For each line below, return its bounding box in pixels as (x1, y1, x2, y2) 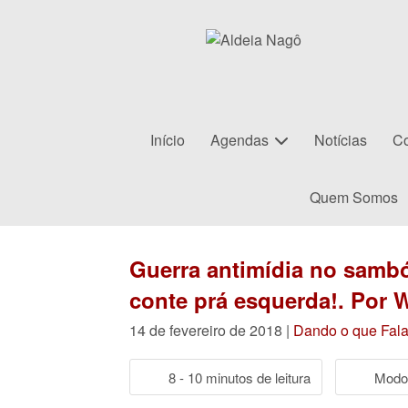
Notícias (314, 129, 367, 150)
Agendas (210, 129, 269, 150)
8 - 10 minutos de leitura (168, 367, 311, 387)
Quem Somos (309, 187, 398, 208)
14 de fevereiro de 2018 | (129, 320, 293, 341)
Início (150, 129, 185, 150)
